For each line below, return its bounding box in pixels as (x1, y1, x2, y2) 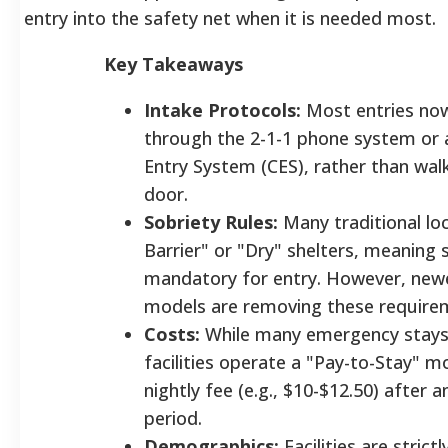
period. (144, 405, 217, 430)
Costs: (144, 321, 200, 346)
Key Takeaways (104, 51, 243, 76)
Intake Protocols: (144, 97, 301, 122)
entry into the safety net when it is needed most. (24, 5, 436, 30)
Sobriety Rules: (144, 209, 278, 234)
